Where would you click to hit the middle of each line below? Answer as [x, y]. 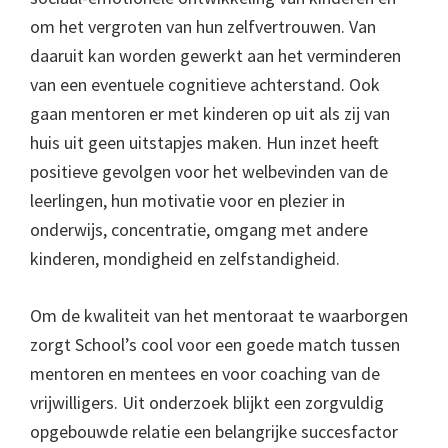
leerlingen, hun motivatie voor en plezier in [187, 200]
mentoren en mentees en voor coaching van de [205, 373]
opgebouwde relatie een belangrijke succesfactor [214, 431]
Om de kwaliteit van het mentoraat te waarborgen [219, 315]
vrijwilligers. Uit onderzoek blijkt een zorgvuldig [207, 402]
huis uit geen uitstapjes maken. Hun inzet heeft [204, 142]
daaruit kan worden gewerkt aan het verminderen [215, 55]
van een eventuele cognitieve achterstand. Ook [205, 84]
